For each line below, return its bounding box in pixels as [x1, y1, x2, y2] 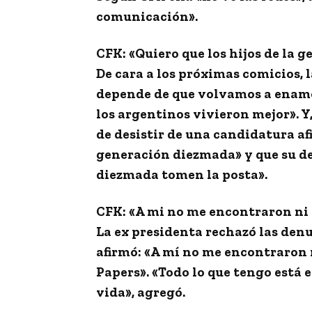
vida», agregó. [96, 284, 185, 301]
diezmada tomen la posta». [96, 166, 267, 183]
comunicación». [96, 8, 198, 25]
